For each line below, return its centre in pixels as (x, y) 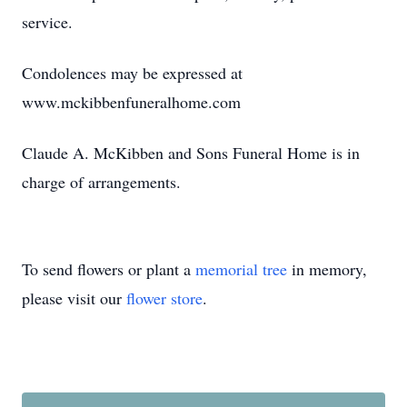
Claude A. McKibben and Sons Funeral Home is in (191, 153)
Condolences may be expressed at (132, 73)
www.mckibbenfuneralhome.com (131, 102)
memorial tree (241, 269)
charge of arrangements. (101, 182)
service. (47, 22)
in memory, (327, 269)
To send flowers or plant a (109, 269)
